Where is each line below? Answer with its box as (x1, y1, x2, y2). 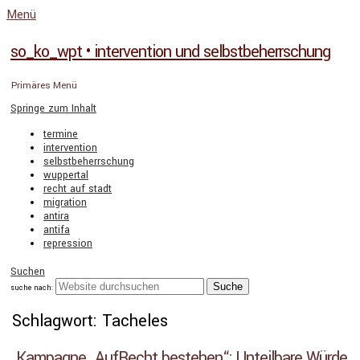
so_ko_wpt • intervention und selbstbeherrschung (10, 40, 330, 63)
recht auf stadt (43, 182, 112, 196)
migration (43, 195, 87, 210)
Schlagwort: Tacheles (12, 309, 168, 333)
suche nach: (10, 283, 53, 293)
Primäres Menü (11, 79, 77, 92)
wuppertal (43, 168, 88, 182)
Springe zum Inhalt (10, 101, 96, 116)
